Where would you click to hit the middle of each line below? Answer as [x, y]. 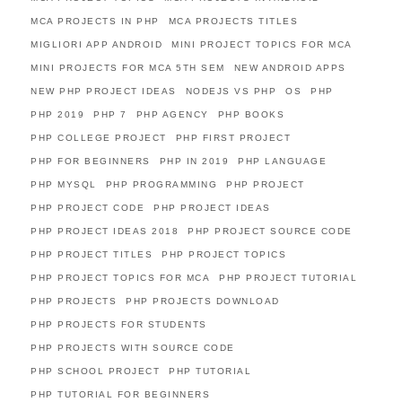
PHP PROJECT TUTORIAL [288, 278]
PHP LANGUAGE [282, 161]
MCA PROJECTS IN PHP [95, 21]
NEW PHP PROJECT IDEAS [104, 91]
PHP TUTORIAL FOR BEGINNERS [120, 394]
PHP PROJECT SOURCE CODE [270, 231]
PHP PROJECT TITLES [92, 254]
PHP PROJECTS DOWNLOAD [203, 301]
